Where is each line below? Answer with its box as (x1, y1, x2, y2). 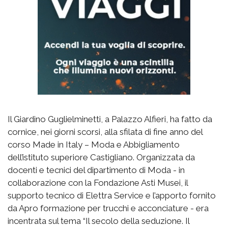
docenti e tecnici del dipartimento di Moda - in (8, 165, 185, 176)
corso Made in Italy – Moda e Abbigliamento (8, 139, 180, 150)
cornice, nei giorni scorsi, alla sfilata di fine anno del (8, 127, 203, 137)
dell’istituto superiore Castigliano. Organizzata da (8, 152, 195, 163)
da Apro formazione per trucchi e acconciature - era (8, 203, 209, 214)
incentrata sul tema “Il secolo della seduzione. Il (8, 216, 189, 226)
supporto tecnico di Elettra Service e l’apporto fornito (8, 190, 216, 201)
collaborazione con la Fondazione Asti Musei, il (8, 178, 188, 188)
